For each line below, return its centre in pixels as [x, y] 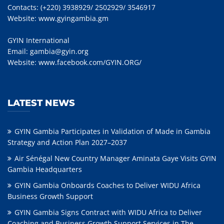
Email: [19, 51]
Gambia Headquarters [45, 169]
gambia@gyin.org [59, 51]
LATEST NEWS [41, 103]
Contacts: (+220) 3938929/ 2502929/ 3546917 [81, 7]
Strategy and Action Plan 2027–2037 [67, 142]
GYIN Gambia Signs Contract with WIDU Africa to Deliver [108, 212]
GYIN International [38, 40]
